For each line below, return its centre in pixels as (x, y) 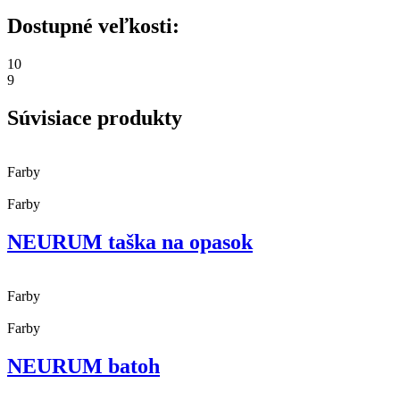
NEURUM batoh (83, 366)
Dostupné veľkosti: (93, 26)
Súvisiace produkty (95, 118)
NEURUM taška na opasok (130, 242)
